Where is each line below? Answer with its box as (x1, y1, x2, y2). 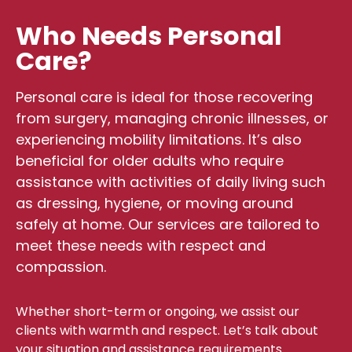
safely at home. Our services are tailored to (16, 214, 320, 234)
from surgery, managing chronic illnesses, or (16, 108, 328, 128)
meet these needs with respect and (16, 236, 266, 255)
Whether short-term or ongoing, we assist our (16, 302, 299, 321)
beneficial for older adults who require (16, 151, 284, 170)
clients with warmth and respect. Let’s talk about (16, 321, 318, 339)
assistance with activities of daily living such (16, 172, 325, 192)
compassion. (16, 257, 106, 277)
